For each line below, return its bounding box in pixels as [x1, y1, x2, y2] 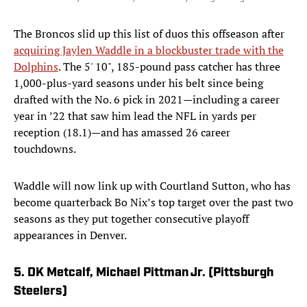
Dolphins [14, 59, 58, 75]
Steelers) [14, 285, 67, 299]
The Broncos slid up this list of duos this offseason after [14, 26, 284, 42]
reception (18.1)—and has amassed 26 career [14, 125, 230, 140]
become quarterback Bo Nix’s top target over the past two [14, 195, 293, 210]
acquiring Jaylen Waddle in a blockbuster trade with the [14, 42, 284, 58]
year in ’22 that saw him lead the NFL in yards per [14, 108, 256, 124]
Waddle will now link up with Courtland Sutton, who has [14, 178, 291, 194]
